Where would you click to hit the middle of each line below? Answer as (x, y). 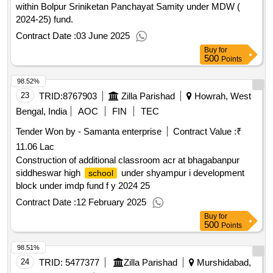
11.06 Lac (35, 147)
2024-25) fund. (44, 19)
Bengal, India (41, 112)
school (101, 173)
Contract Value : (205, 132)
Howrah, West (222, 96)
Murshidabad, (223, 263)
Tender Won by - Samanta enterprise (89, 132)
